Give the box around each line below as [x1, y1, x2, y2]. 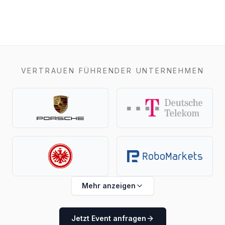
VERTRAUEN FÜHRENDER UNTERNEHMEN [21, 66, 204, 75]
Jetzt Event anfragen [71, 213, 146, 222]
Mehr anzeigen [81, 181, 136, 190]
